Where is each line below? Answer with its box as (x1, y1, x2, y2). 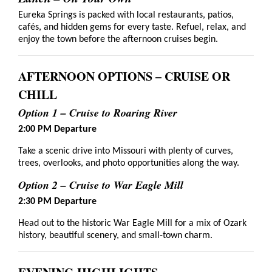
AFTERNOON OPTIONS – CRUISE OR (18, 67, 230, 85)
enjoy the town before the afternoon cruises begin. (18, 34, 218, 44)
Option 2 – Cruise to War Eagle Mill (18, 177, 183, 192)
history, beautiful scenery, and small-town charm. (18, 230, 212, 240)
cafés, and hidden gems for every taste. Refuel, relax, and (18, 22, 246, 32)
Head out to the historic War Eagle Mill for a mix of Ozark (18, 218, 246, 228)
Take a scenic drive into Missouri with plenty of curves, (18, 146, 233, 156)
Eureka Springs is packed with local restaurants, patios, (18, 10, 234, 20)
